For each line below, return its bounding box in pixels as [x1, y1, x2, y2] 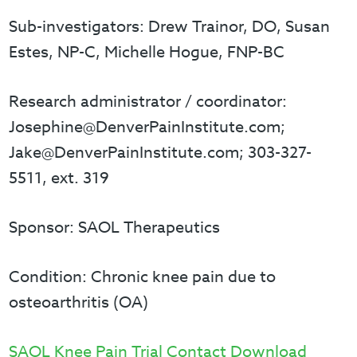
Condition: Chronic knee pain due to [9, 265, 277, 288]
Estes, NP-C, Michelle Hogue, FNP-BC [9, 41, 285, 64]
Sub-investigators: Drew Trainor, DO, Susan [9, 15, 331, 38]
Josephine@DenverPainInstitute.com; [9, 116, 286, 139]
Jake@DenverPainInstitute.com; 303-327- [9, 141, 312, 164]
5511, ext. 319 [9, 167, 110, 190]
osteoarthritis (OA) [9, 291, 149, 314]
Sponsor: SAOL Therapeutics [9, 216, 221, 239]
